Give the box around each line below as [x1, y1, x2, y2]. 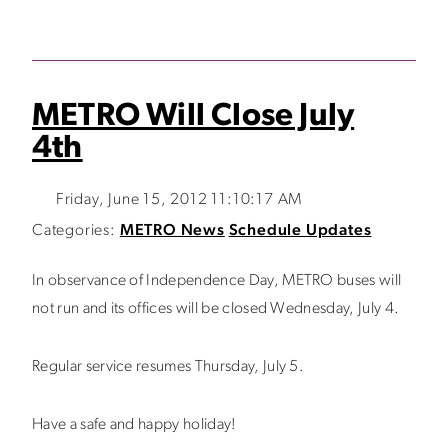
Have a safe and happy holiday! [32, 417, 237, 433]
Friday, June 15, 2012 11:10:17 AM [55, 192, 303, 208]
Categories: [32, 223, 116, 239]
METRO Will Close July [32, 101, 355, 133]
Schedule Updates [228, 223, 372, 239]
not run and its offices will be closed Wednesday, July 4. [32, 301, 400, 317]
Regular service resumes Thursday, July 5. [32, 359, 305, 375]
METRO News [119, 223, 225, 239]
